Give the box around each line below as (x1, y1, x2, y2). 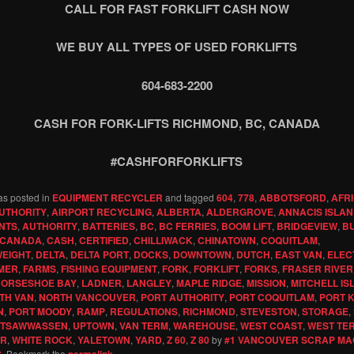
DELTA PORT (70, 247, 129, 262)
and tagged (162, 190, 217, 204)
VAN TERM (119, 318, 168, 333)
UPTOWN (72, 318, 115, 333)
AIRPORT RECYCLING (51, 204, 152, 219)
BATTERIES (81, 218, 135, 233)
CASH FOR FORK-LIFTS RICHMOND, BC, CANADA (33, 115, 320, 133)
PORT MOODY (8, 303, 72, 318)
